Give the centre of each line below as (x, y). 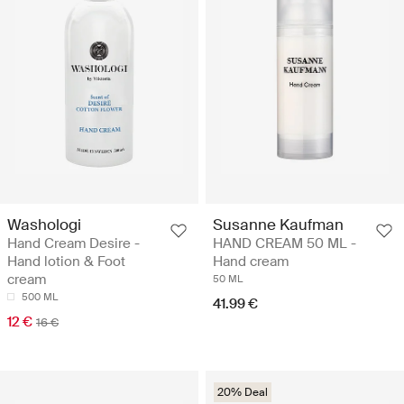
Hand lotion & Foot (66, 261)
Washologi (44, 224)
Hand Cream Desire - (73, 243)
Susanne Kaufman (278, 224)
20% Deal (243, 392)
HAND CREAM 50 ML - (285, 243)
